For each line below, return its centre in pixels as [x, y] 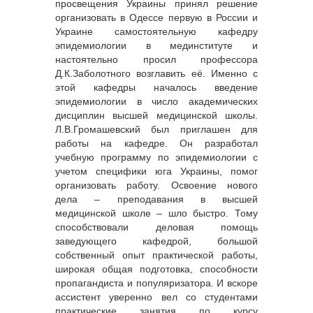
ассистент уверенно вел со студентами [156, 297]
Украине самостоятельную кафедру [156, 32]
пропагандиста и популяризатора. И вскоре [156, 283]
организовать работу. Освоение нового [156, 185]
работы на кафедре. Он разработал [156, 144]
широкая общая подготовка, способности [156, 269]
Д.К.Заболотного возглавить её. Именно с [156, 74]
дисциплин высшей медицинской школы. [156, 116]
